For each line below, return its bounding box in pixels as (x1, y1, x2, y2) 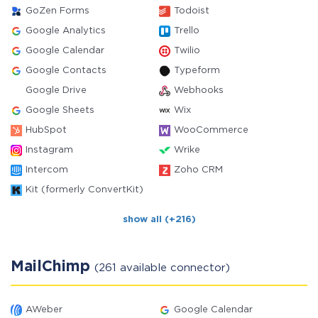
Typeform (174, 67, 220, 75)
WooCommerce (174, 126, 248, 134)
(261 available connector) (94, 263, 230, 273)
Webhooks (174, 87, 224, 94)
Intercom (26, 166, 68, 174)
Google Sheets (26, 106, 94, 114)
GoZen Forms (26, 7, 89, 15)
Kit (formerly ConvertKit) (26, 186, 143, 194)
